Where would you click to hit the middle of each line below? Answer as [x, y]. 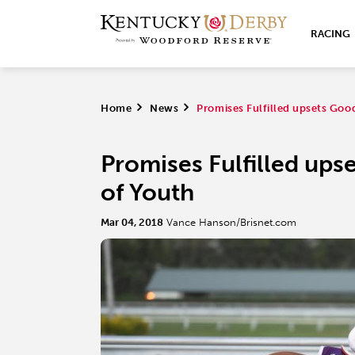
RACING [330, 34]
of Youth [147, 193]
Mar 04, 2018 [132, 222]
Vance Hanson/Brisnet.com [231, 222]
